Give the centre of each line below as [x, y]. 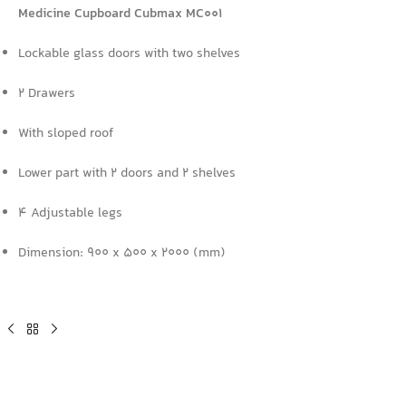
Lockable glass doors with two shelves [129, 53]
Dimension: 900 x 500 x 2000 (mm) [122, 253]
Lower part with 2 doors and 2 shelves [127, 173]
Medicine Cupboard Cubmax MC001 [120, 14]
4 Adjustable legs [70, 213]
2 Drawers [47, 93]
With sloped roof [66, 133]
